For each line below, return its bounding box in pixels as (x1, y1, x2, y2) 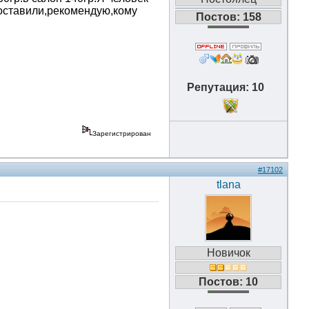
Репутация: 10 (187, 81, 270, 93)
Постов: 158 (195, 11, 261, 23)
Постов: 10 (199, 276, 258, 288)
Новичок (206, 247, 250, 259)
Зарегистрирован (92, 130, 153, 137)
